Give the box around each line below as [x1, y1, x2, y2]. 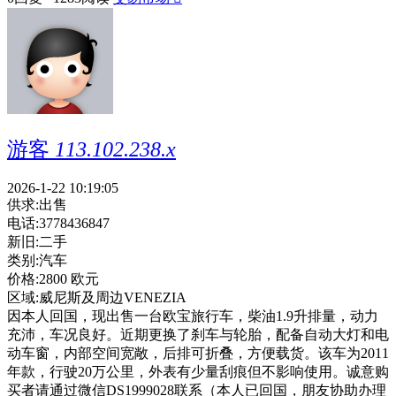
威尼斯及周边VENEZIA [39, 290, 187, 306]
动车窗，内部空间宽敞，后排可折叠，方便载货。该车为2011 [7, 346, 389, 362]
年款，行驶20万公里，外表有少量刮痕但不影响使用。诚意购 [7, 364, 389, 380]
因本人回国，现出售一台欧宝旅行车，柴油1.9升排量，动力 [7, 308, 378, 324]
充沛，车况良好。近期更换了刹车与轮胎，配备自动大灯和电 [7, 327, 389, 343]
